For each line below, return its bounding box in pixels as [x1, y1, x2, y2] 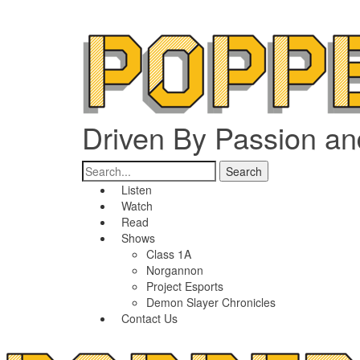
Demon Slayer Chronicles [146, 294, 276, 310]
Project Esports [146, 278, 223, 294]
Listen [121, 182, 152, 198]
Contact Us [121, 310, 178, 326]
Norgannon [146, 262, 203, 278]
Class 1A [146, 246, 191, 262]
